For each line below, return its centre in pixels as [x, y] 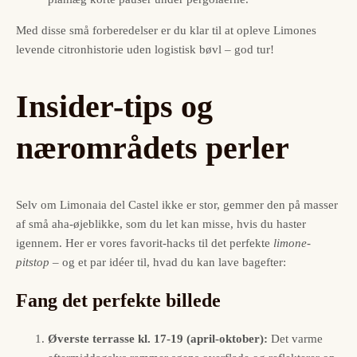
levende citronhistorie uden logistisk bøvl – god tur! [145, 50]
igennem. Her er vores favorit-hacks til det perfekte [145, 243]
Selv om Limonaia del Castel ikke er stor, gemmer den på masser [177, 204]
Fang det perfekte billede [118, 300]
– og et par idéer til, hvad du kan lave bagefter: [168, 262]
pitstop [33, 262]
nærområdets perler [153, 147]
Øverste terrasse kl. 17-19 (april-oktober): [158, 338]
